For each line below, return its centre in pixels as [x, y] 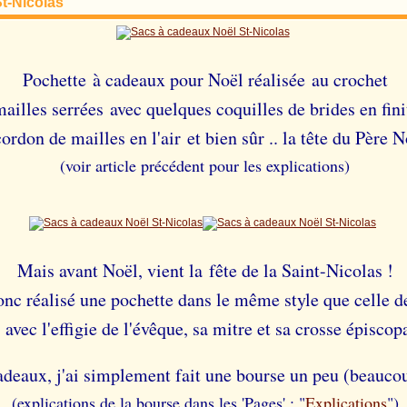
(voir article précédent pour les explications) [205, 165]
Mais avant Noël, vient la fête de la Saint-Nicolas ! [205, 270]
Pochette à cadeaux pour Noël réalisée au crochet [205, 79]
